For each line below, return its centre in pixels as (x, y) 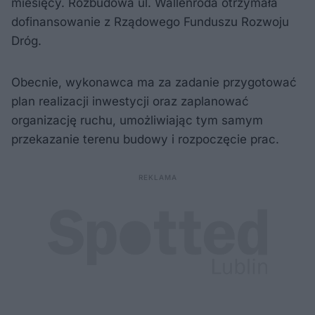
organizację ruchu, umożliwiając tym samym (137, 121)
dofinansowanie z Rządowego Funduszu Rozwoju (150, 22)
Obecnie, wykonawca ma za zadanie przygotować (154, 83)
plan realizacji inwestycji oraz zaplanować (130, 102)
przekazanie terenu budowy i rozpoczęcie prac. (145, 140)
